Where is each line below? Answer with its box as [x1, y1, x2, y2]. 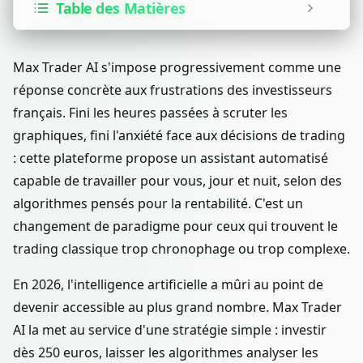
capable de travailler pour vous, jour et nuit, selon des [13, 172, 342, 190]
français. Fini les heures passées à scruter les [13, 104, 288, 122]
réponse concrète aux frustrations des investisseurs [13, 81, 332, 100]
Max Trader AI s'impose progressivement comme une [13, 58, 341, 77]
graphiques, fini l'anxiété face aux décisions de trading [13, 126, 345, 145]
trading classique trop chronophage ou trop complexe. [13, 240, 350, 258]
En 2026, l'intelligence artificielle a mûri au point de [13, 275, 323, 294]
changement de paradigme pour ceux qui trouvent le [13, 217, 338, 236]
